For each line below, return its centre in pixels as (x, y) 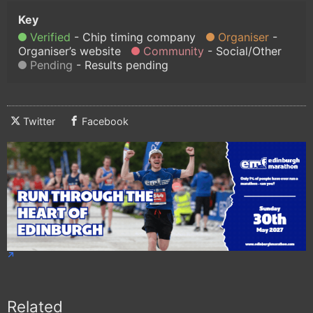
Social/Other (249, 51)
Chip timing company (139, 37)
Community (174, 51)
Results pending (126, 65)
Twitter (39, 121)
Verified (50, 37)
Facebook (105, 121)
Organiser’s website (70, 51)
